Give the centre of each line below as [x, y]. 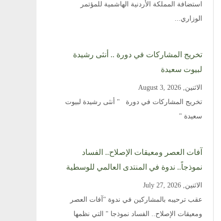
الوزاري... [188, 18]
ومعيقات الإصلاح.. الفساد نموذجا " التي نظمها [138, 214]
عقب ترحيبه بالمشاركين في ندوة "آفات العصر [136, 200]
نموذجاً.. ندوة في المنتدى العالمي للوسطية [134, 167]
